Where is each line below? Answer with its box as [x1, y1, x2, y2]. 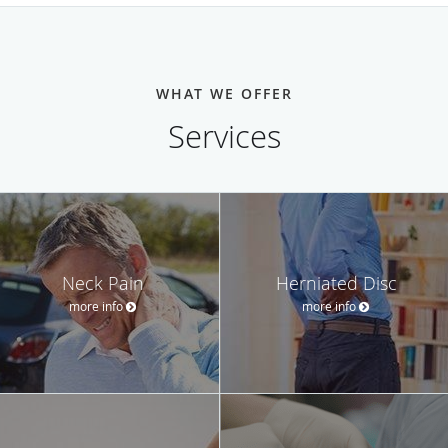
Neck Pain [62, 270, 144, 295]
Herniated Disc [275, 270, 397, 295]
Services [167, 115, 281, 157]
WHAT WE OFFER [155, 83, 293, 103]
